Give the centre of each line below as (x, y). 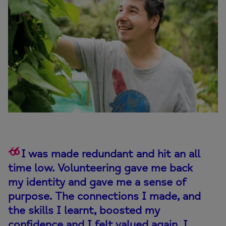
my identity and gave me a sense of (97, 182)
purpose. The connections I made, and (104, 196)
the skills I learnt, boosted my (84, 210)
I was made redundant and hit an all (111, 154)
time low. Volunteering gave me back (100, 168)
